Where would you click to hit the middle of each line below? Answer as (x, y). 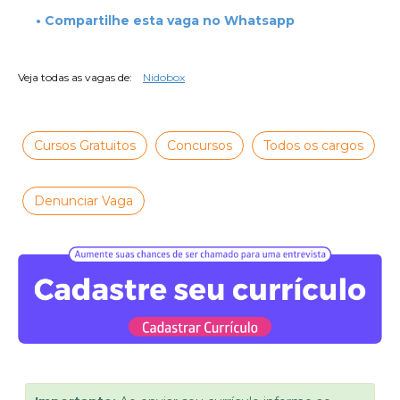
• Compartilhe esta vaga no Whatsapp (165, 21)
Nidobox (164, 78)
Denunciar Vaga (83, 201)
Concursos (200, 146)
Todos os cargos (313, 146)
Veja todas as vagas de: (75, 78)
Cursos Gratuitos (85, 146)
